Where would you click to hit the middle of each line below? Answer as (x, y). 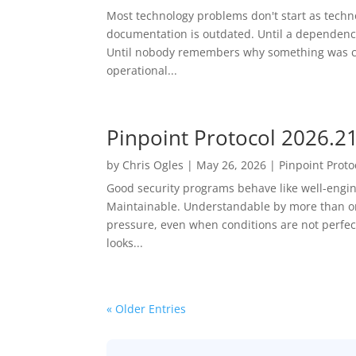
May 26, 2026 (232, 164)
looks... (125, 242)
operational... (142, 70)
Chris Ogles (153, 164)
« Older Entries (147, 308)
